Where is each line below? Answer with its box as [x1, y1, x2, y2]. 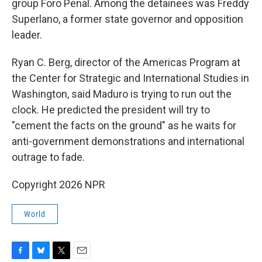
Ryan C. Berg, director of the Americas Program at [12, 56, 240, 68]
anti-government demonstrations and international [12, 135, 244, 147]
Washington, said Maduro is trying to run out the [12, 88, 232, 100]
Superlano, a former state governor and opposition [12, 13, 243, 25]
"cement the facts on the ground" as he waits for [12, 119, 236, 132]
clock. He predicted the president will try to [12, 104, 210, 116]
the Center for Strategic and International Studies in [12, 72, 249, 84]
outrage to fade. [12, 151, 85, 163]
